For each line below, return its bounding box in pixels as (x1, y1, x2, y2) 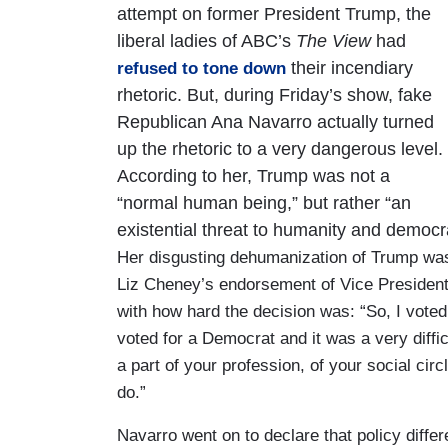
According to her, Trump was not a (117, 165, 390, 186)
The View (296, 30, 371, 51)
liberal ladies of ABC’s (117, 30, 296, 51)
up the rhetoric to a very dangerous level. (117, 138, 443, 159)
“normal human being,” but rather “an (117, 192, 411, 213)
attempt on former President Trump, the (117, 3, 431, 24)
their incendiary (286, 57, 413, 78)
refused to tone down (117, 58, 286, 78)
